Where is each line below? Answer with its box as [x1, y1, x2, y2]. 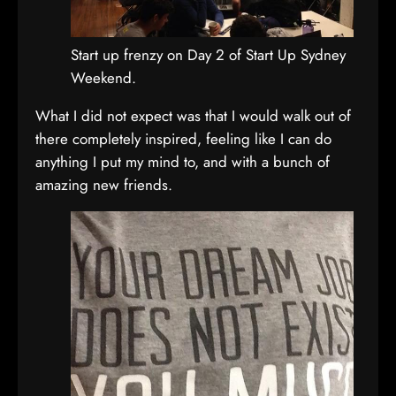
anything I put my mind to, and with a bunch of [35, 151, 330, 172]
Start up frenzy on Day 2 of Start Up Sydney [71, 44, 346, 65]
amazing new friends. [35, 174, 172, 195]
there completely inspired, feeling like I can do [35, 128, 331, 149]
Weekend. [71, 67, 136, 88]
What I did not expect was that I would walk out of [35, 105, 351, 126]
